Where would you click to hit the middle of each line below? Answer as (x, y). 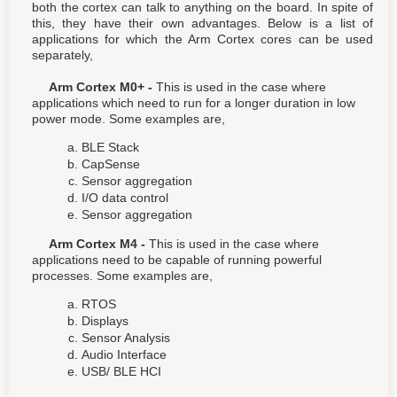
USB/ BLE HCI (121, 371)
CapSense (111, 163)
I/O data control (125, 197)
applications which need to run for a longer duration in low (194, 102)
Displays (105, 320)
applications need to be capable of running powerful (177, 259)
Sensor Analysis (126, 337)
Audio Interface (124, 354)
